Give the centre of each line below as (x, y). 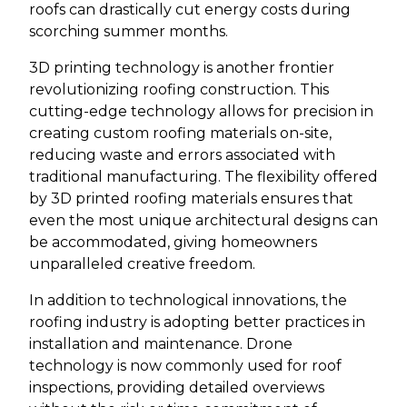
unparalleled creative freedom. (142, 263)
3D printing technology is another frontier (182, 67)
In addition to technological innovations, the (188, 300)
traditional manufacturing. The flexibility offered (203, 176)
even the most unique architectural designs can (203, 220)
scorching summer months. (129, 31)
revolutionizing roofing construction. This (179, 89)
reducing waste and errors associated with (182, 154)
